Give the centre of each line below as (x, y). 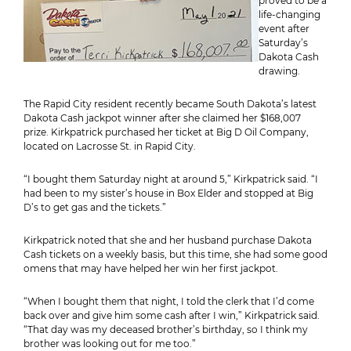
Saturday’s (283, 43)
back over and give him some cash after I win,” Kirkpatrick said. (172, 315)
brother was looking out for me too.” (110, 344)
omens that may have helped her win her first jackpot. (151, 268)
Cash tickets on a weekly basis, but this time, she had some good (175, 254)
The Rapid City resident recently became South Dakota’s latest (170, 104)
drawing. (279, 71)
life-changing (289, 14)
